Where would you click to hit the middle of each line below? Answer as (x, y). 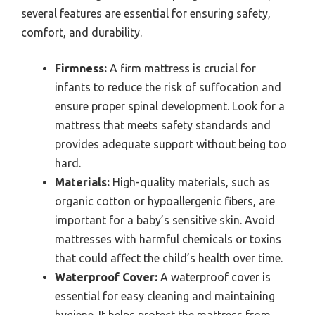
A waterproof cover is (214, 277)
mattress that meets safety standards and (163, 125)
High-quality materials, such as (190, 182)
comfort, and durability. (82, 32)
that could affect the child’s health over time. (169, 258)
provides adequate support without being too (171, 144)
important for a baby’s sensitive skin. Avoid (165, 220)
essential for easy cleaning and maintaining (165, 296)
